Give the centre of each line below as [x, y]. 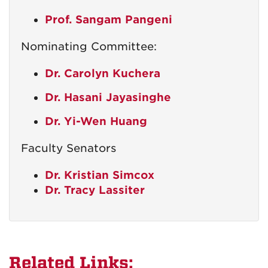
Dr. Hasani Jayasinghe [108, 97]
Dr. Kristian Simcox [100, 175]
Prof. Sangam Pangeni [109, 19]
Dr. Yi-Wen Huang [96, 121]
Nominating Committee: [89, 46]
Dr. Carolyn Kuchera [103, 73]
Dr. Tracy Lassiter [95, 190]
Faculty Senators [68, 148]
